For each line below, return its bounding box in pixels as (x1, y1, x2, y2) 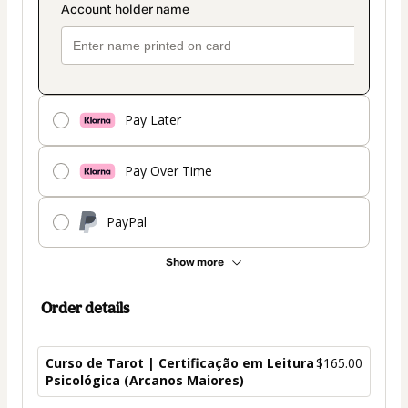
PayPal (107, 213, 147, 231)
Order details (41, 298, 129, 317)
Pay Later (125, 111, 181, 129)
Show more (166, 255, 224, 269)
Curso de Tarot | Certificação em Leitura (46, 353, 314, 372)
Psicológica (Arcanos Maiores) (46, 371, 244, 389)
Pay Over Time (125, 162, 212, 180)
